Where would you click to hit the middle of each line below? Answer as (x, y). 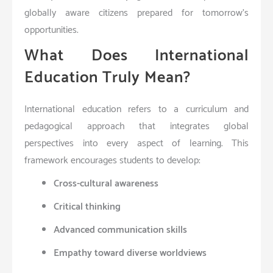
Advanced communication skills (120, 230)
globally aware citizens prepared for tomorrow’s (136, 13)
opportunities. (51, 30)
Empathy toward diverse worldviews (130, 253)
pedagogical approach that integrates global (136, 126)
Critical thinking (87, 207)
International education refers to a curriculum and (136, 109)
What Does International (136, 55)
